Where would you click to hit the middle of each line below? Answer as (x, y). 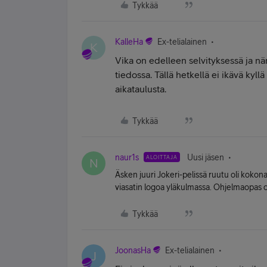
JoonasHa (133, 250)
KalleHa (129, 42)
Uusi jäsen (206, 157)
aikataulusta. (141, 89)
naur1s (127, 157)
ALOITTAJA (162, 157)
